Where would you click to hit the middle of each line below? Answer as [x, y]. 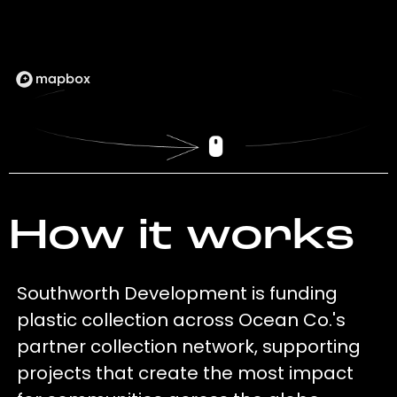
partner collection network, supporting [189, 347]
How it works [181, 238]
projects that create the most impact [186, 374]
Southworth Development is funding [178, 294]
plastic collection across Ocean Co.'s [182, 320]
